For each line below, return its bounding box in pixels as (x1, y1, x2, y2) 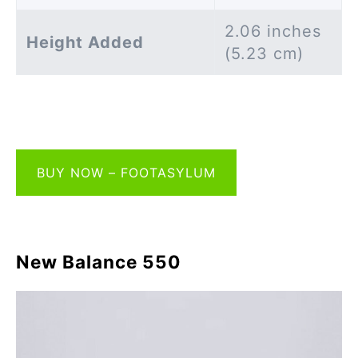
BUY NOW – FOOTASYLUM (37, 164, 216, 181)
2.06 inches (225, 21, 321, 41)
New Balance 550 (16, 250, 181, 272)
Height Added (26, 32, 144, 52)
